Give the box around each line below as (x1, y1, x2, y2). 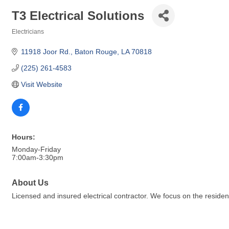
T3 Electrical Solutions (12, 8, 144, 22)
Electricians (12, 28, 44, 35)
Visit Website (20, 80, 62, 88)
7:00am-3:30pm (12, 153, 63, 162)
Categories (11, 35, 43, 42)
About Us (12, 178, 49, 187)
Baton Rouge (74, 48, 117, 56)
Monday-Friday (12, 145, 61, 153)
